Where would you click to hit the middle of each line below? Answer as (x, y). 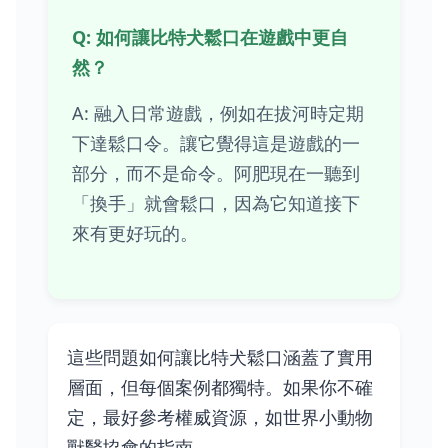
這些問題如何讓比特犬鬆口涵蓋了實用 (220, 357)
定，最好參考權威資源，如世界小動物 (220, 417)
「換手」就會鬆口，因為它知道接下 (216, 203)
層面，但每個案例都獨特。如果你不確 (220, 387)
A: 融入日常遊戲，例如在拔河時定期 (218, 113)
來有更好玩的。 (135, 233)
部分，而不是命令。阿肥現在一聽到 (216, 173)
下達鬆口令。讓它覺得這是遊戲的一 (216, 143)
